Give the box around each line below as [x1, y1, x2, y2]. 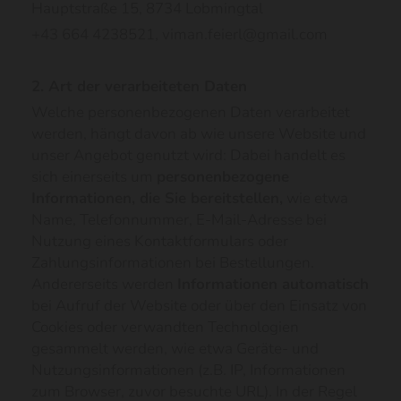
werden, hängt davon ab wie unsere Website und [31, 124, 366, 144]
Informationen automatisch [177, 274, 369, 294]
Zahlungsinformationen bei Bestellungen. [31, 252, 314, 273]
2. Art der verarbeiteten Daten [31, 76, 247, 97]
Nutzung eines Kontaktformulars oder [31, 231, 288, 252]
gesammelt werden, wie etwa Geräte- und [31, 338, 319, 359]
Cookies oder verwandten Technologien [31, 317, 299, 337]
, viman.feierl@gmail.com [155, 24, 328, 45]
